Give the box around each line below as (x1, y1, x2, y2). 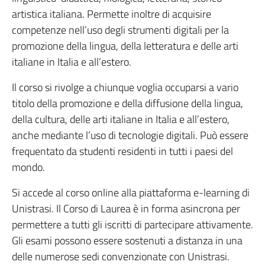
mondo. (12, 159, 45, 176)
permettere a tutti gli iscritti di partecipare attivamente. (12, 216, 253, 233)
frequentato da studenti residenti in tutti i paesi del (12, 143, 233, 160)
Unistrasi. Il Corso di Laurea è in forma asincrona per (12, 201, 240, 217)
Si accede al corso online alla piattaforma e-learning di (12, 185, 250, 201)
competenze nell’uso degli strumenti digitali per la (12, 22, 229, 38)
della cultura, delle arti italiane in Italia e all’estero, (12, 111, 230, 128)
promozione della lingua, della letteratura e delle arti (12, 38, 238, 54)
